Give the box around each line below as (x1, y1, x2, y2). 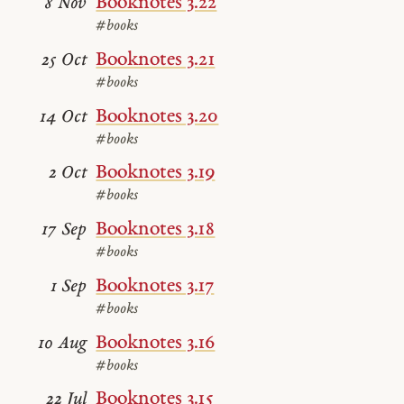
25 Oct (41, 50, 87, 70)
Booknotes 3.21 (96, 49, 216, 70)
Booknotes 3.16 (96, 332, 216, 353)
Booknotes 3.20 (96, 106, 219, 127)
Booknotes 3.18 (96, 219, 216, 241)
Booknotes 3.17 (96, 275, 215, 297)
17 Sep (41, 221, 87, 241)
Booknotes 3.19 (96, 162, 216, 184)
